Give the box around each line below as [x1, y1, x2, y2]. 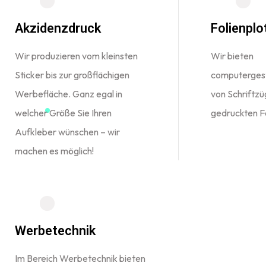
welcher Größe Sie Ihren [15, 107, 112, 119]
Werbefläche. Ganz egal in [15, 88, 122, 100]
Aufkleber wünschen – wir [15, 126, 120, 138]
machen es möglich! [15, 145, 94, 157]
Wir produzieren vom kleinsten [15, 50, 138, 62]
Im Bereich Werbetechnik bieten [15, 252, 145, 264]
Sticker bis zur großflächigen [15, 69, 129, 81]
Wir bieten [210, 50, 254, 62]
